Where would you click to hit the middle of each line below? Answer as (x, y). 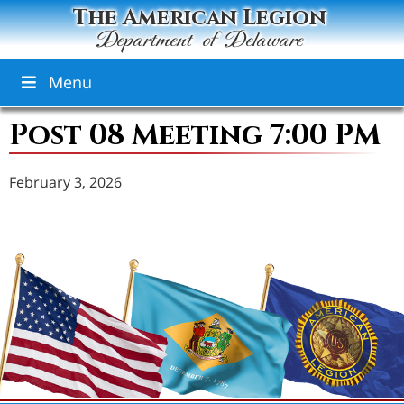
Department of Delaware (200, 41)
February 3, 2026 (65, 182)
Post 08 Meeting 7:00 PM (195, 136)
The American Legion (200, 18)
